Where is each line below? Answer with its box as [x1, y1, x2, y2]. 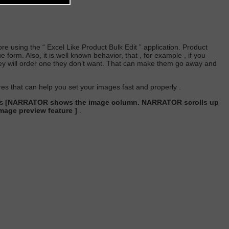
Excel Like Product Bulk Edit [47, 42, 137, 51]
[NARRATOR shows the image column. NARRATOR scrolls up [5, 98, 219, 106]
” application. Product [139, 42, 208, 51]
